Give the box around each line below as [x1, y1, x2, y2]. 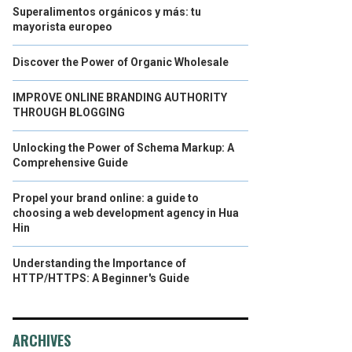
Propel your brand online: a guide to [13, 192, 199, 204]
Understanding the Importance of [13, 257, 186, 269]
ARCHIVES [13, 330, 71, 350]
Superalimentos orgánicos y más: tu [13, 5, 201, 18]
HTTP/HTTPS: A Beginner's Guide [13, 272, 189, 284]
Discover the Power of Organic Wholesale [13, 56, 229, 68]
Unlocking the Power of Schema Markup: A [13, 141, 234, 154]
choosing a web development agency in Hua [13, 207, 239, 219]
